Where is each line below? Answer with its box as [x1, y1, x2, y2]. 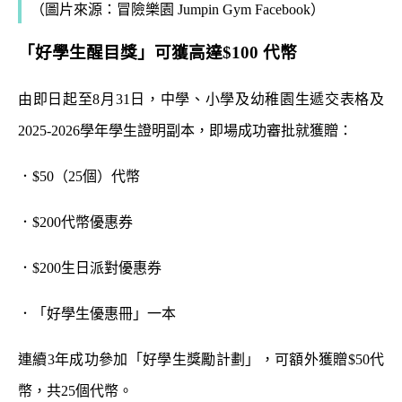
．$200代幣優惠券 [18, 214, 133, 230]
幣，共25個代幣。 [18, 382, 133, 398]
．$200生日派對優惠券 [18, 259, 162, 275]
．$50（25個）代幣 [18, 168, 140, 184]
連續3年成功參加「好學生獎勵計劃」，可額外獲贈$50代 [18, 351, 384, 367]
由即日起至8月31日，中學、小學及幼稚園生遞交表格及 [18, 91, 384, 107]
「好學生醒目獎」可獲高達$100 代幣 [18, 42, 297, 62]
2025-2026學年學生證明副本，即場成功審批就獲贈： [18, 122, 353, 138]
